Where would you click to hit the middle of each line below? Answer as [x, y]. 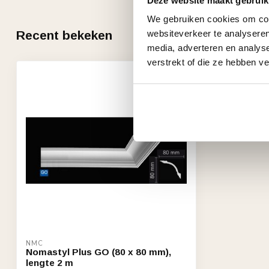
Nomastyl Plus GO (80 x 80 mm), [98, 252]
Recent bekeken [64, 35]
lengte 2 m [50, 262]
